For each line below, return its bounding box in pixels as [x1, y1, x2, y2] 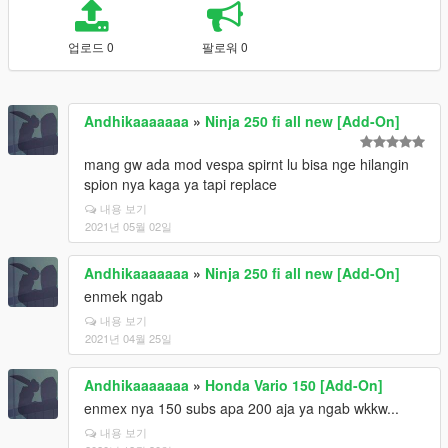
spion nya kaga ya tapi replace [84, 174, 277, 194]
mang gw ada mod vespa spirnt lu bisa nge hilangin [84, 154, 409, 174]
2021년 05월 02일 [85, 218, 172, 234]
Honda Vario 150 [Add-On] [205, 375, 383, 395]
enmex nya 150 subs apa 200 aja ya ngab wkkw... [84, 398, 399, 418]
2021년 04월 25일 [85, 330, 172, 346]
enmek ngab [84, 286, 163, 306]
